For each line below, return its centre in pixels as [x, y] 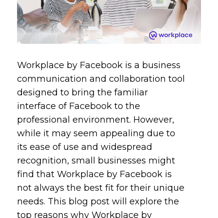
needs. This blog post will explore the [98, 201]
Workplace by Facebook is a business [99, 65]
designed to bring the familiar [83, 92]
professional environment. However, [96, 119]
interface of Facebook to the [79, 106]
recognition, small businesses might [96, 160]
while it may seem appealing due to [96, 133]
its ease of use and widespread [85, 147]
